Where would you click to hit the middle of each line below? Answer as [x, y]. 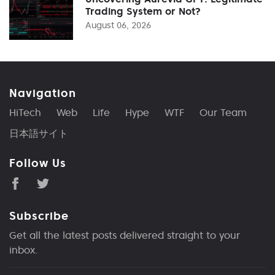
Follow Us [38, 163]
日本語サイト [39, 133]
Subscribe [39, 215]
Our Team [223, 112]
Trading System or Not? [143, 11]
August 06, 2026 [118, 25]
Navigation [43, 93]
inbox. [24, 250]
